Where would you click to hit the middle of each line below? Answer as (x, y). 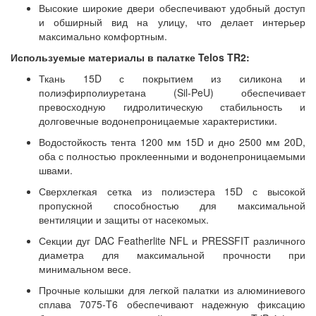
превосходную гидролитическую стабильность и (172, 107)
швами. (56, 170)
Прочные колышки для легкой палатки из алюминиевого (172, 290)
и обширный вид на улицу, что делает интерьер (172, 22)
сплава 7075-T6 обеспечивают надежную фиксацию (172, 304)
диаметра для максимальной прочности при (172, 255)
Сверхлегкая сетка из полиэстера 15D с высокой (172, 191)
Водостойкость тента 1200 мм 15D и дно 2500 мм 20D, (172, 142)
